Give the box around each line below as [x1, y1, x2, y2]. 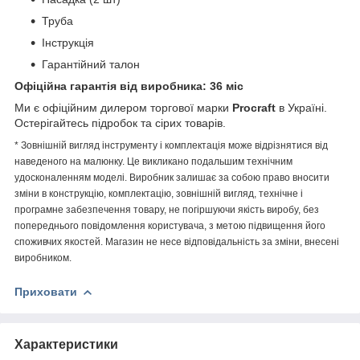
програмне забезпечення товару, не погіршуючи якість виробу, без [14, 203, 319, 215]
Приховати [14, 284, 77, 298]
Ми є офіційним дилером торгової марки [14, 100, 232, 114]
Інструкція [42, 35, 94, 49]
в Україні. [276, 100, 327, 114]
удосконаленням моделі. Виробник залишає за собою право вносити [14, 171, 329, 183]
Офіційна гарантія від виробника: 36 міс [14, 79, 243, 92]
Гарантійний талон [42, 57, 140, 71]
